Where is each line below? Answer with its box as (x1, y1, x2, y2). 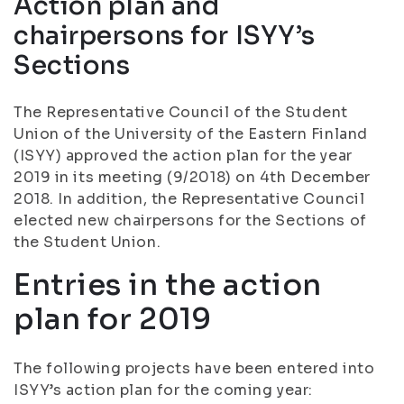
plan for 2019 (14, 301, 212, 337)
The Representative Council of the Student (14, 103, 348, 122)
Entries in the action (14, 267, 322, 303)
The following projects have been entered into (14, 359, 375, 378)
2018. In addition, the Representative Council (14, 189, 365, 208)
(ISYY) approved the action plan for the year (14, 146, 353, 165)
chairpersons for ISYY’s (14, 20, 316, 51)
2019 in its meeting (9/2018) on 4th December (14, 168, 371, 187)
